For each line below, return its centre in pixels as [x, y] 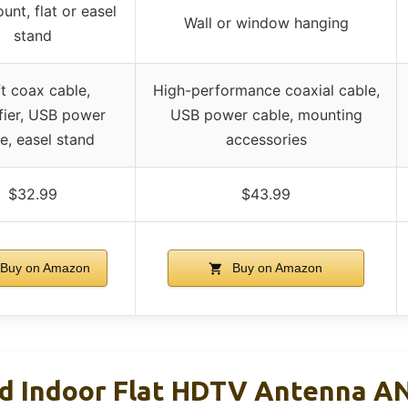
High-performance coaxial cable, [266, 90]
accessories [266, 139]
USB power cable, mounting [266, 114]
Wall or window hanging [266, 22]
